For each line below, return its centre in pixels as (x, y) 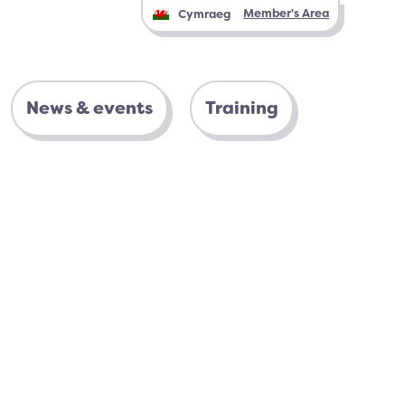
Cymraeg (204, 14)
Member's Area (286, 13)
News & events (89, 108)
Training (242, 108)
